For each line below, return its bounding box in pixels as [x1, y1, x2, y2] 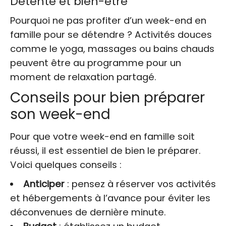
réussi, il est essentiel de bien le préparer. [10, 144, 201, 157]
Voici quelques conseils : [10, 158, 122, 172]
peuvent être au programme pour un [10, 56, 181, 70]
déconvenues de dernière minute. [10, 206, 166, 219]
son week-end [10, 104, 110, 125]
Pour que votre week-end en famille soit [10, 130, 195, 143]
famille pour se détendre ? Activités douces [10, 28, 212, 41]
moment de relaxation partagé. [10, 71, 156, 84]
